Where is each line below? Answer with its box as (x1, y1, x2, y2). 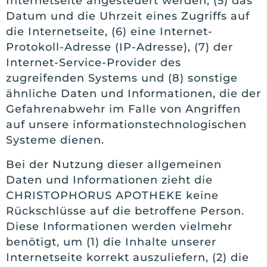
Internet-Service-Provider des (6, 56, 181, 70)
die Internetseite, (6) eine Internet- (6, 25, 213, 39)
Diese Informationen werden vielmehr (6, 219, 232, 233)
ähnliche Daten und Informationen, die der (6, 87, 261, 101)
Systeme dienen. (6, 133, 104, 147)
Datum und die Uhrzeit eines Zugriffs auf (6, 10, 250, 23)
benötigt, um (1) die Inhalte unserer (6, 235, 216, 249)
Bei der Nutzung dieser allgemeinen (6, 157, 222, 171)
